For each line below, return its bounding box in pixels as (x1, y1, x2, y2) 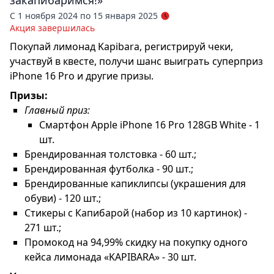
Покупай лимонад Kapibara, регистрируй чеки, (10, 39, 233, 53)
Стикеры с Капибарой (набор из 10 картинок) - (24, 206, 247, 220)
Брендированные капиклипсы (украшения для (24, 176, 246, 190)
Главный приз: (24, 103, 90, 117)
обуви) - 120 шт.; (24, 191, 101, 205)
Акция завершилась (10, 21, 95, 34)
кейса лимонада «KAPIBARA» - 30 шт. (24, 250, 196, 264)
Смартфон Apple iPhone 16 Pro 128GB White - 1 (39, 117, 260, 131)
